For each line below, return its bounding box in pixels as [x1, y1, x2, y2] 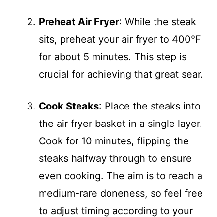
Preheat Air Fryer [39, 16, 119, 28]
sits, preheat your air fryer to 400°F [39, 33, 201, 45]
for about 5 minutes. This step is [39, 51, 186, 62]
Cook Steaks [39, 100, 99, 112]
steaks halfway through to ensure [39, 153, 192, 164]
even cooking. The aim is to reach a [39, 170, 202, 182]
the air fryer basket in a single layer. [39, 118, 202, 129]
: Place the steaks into [99, 100, 201, 112]
